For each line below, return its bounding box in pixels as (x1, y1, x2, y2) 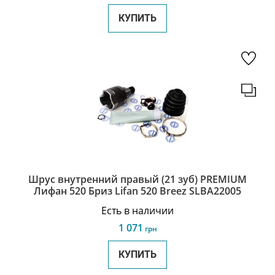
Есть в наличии (101, 204, 174, 217)
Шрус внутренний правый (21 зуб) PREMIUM (28, 172, 247, 186)
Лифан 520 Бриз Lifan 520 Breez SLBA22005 (34, 184, 241, 198)
